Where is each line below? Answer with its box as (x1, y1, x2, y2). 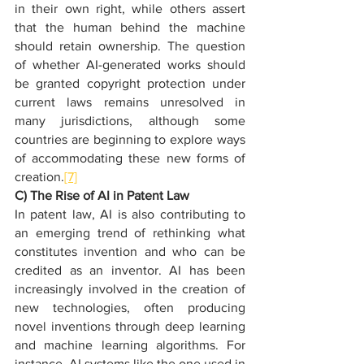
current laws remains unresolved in (15, 95, 245, 109)
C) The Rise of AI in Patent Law (15, 188, 189, 202)
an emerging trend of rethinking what (15, 226, 245, 240)
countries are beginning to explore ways (15, 132, 245, 146)
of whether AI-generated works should (15, 58, 245, 71)
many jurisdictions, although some (15, 114, 245, 128)
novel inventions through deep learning (15, 319, 245, 333)
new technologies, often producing (15, 301, 245, 314)
